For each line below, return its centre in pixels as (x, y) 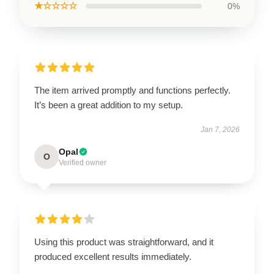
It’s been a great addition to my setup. (109, 105)
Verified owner (83, 162)
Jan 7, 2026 (220, 129)
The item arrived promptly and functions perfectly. (132, 90)
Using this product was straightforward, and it (124, 242)
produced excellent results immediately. (113, 256)
